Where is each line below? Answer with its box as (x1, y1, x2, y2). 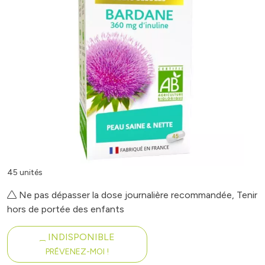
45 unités (7, 167, 43, 177)
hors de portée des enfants (7, 203, 124, 215)
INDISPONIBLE (46, 231, 115, 243)
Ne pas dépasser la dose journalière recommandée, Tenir (17, 189, 257, 201)
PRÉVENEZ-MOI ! (46, 247, 109, 257)
